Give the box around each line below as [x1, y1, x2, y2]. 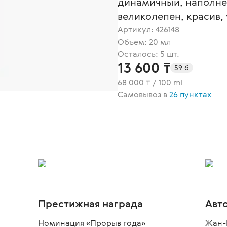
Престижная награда [37, 197, 143, 210]
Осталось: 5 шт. [118, 48, 179, 59]
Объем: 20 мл [118, 36, 171, 47]
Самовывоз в [118, 89, 169, 100]
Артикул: [118, 24, 156, 35]
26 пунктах [169, 89, 211, 100]
